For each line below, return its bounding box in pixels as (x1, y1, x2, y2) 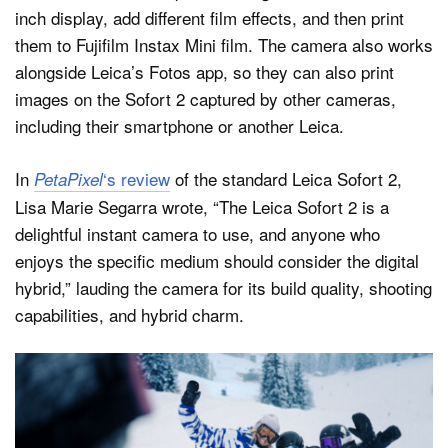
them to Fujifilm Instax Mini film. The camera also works (15, 32, 433, 58)
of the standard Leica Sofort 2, (170, 165, 402, 191)
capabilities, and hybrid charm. (15, 301, 244, 327)
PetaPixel (34, 166, 103, 191)
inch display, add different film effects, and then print (15, 5, 404, 31)
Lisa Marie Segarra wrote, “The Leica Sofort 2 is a (15, 193, 389, 219)
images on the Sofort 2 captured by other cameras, (15, 86, 396, 112)
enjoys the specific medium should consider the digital (15, 247, 419, 273)
